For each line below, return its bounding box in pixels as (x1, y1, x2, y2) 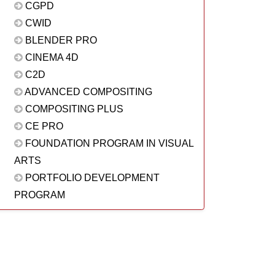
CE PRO (22, 121, 63, 131)
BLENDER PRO (22, 35, 97, 45)
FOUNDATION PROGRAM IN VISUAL (22, 138, 193, 149)
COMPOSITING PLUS (22, 104, 123, 114)
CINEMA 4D (22, 52, 79, 63)
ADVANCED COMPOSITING (22, 87, 152, 97)
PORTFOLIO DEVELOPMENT (22, 172, 160, 183)
